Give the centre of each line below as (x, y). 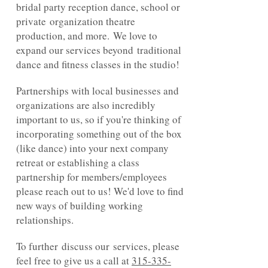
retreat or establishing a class (78, 162)
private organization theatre (76, 21)
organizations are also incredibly (86, 105)
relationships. (45, 220)
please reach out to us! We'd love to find (100, 191)
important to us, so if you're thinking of (99, 119)
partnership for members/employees (92, 177)
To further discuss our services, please (98, 246)
